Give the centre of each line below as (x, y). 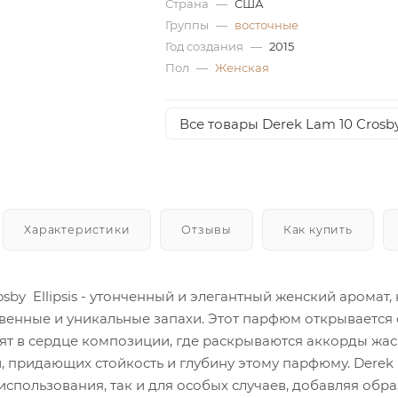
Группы (188, 25)
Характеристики (77, 229)
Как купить (318, 229)
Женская (242, 68)
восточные (266, 25)
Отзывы (207, 229)
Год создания (205, 46)
